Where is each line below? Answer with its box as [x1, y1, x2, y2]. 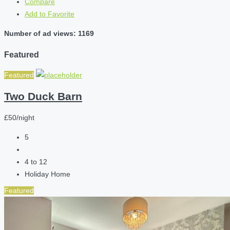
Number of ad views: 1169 [4, 29, 94, 38]
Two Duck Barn [4, 90, 82, 102]
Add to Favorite [25, 10, 74, 18]
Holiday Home [25, 170, 70, 179]
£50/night [4, 113, 34, 122]
